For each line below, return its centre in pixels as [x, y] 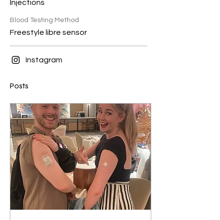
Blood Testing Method [44, 20]
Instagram [44, 60]
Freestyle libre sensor [48, 32]
